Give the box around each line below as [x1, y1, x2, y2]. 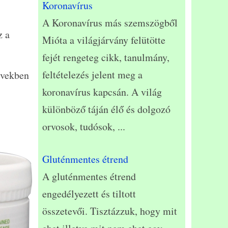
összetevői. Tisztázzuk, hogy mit [42, 204, 177, 218]
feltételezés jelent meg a [42, 68, 142, 82]
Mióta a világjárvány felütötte [42, 33, 165, 47]
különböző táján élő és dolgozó [42, 102, 170, 117]
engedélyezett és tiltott [42, 187, 136, 201]
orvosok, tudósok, [42, 120, 118, 134]
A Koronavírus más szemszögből [42, 16, 178, 30]
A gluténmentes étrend [42, 169, 136, 184]
